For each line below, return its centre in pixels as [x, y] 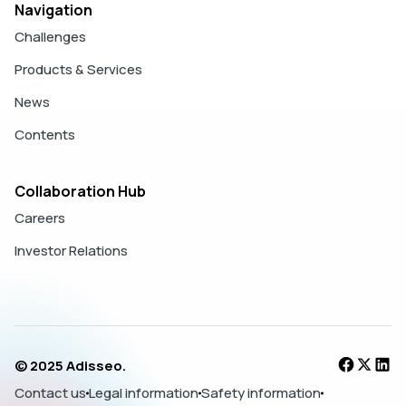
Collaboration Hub [80, 192]
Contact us [50, 393]
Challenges [50, 37]
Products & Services [78, 70]
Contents [45, 135]
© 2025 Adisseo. [70, 366]
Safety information [261, 393]
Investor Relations [71, 251]
